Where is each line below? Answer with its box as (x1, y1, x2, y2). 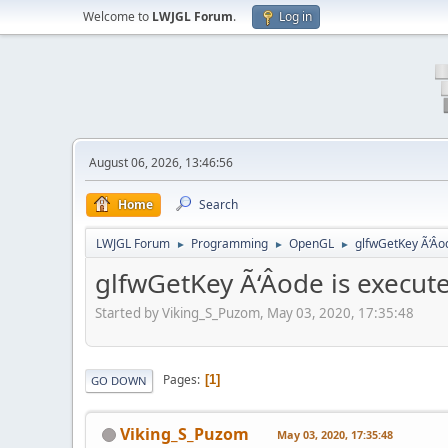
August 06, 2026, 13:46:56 (89, 154, 233, 171)
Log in (279, 8, 312, 25)
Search (199, 196, 238, 213)
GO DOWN (91, 372, 147, 388)
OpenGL (289, 235, 334, 252)
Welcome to (83, 8, 152, 25)
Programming (191, 235, 268, 252)
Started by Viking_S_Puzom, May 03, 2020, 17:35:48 (95, 303, 414, 322)
